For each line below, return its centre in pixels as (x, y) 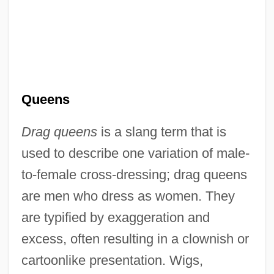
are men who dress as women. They (128, 196)
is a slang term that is (161, 131)
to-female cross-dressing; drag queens (134, 174)
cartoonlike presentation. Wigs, (112, 260)
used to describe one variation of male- (135, 153)
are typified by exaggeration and (115, 217)
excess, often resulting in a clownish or (135, 239)
